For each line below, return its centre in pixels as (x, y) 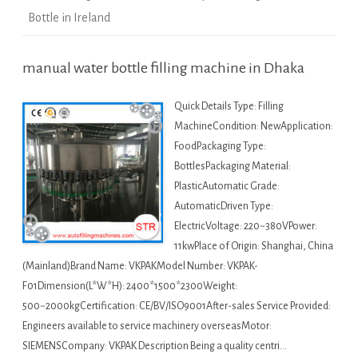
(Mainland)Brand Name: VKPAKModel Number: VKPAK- (140, 267)
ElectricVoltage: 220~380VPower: (246, 227)
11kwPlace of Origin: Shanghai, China (254, 247)
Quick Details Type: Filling (229, 107)
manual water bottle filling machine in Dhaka (163, 68)
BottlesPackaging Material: (233, 167)
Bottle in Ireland (69, 18)
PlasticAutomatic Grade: (227, 187)
